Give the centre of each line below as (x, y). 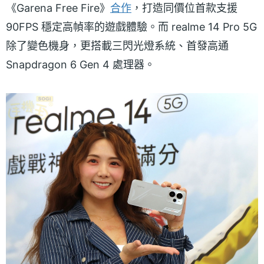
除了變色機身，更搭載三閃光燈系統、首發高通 (117, 45)
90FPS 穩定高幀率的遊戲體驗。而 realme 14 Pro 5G (131, 27)
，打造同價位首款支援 (184, 8)
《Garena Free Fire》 (58, 8)
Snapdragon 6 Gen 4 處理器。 (80, 64)
